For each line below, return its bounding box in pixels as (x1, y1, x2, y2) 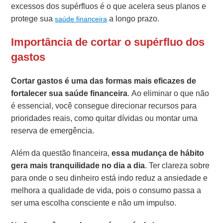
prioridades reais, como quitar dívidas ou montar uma (11, 112, 198, 124)
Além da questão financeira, (11, 147, 112, 159)
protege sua (11, 13, 55, 25)
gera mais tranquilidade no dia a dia (11, 160, 145, 172)
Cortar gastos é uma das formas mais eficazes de (11, 75, 197, 87)
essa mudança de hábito (111, 147, 205, 159)
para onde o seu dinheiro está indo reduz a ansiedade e (11, 172, 208, 184)
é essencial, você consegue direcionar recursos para (11, 100, 197, 112)
